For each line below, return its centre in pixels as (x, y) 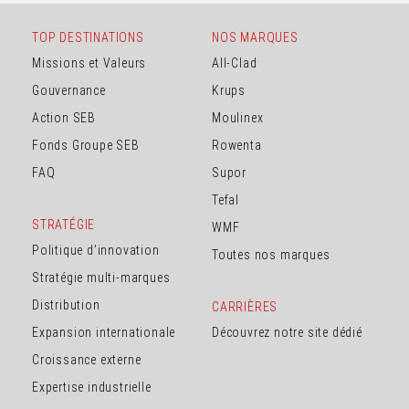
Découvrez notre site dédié (287, 332)
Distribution (66, 304)
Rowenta (237, 145)
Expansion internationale (104, 332)
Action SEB (64, 117)
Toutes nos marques (271, 254)
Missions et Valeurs (89, 63)
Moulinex (238, 117)
